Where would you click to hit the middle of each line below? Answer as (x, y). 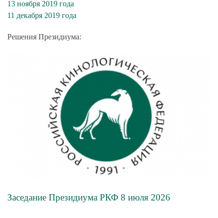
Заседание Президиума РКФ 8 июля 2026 (89, 198)
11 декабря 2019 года (42, 16)
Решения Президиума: (44, 37)
